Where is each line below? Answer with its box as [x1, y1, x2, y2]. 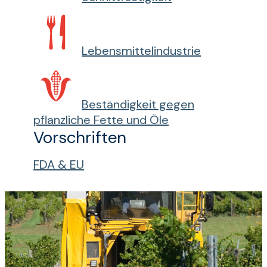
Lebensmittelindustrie [82, 43, 201, 58]
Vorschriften [33, 126, 126, 148]
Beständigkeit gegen [82, 97, 194, 112]
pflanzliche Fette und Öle [33, 112, 169, 128]
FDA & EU [33, 157, 84, 172]
